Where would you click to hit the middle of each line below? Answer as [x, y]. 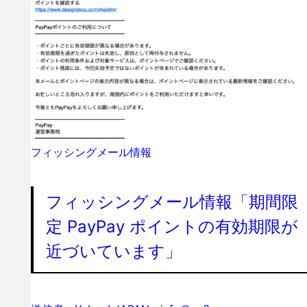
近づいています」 [113, 251]
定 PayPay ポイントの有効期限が [172, 226]
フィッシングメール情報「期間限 [172, 201]
